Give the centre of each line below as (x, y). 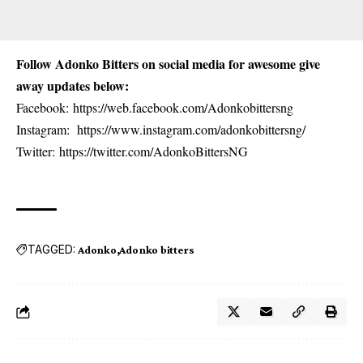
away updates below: (73, 85)
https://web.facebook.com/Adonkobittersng (183, 107)
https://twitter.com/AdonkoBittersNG (154, 151)
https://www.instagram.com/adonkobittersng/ (191, 129)
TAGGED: (51, 250)
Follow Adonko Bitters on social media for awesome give (168, 63)
